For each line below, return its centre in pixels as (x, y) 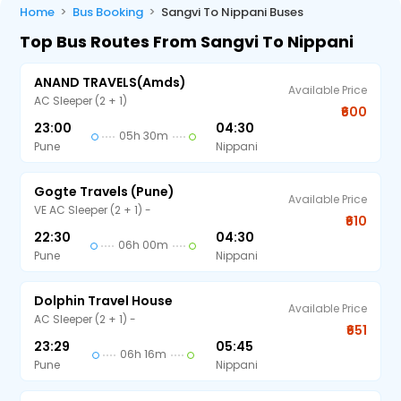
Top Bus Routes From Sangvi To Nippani (187, 42)
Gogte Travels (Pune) (105, 192)
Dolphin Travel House (104, 301)
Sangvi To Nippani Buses (233, 12)
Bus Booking (108, 12)
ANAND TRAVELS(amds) (111, 82)
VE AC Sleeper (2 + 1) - (93, 210)
